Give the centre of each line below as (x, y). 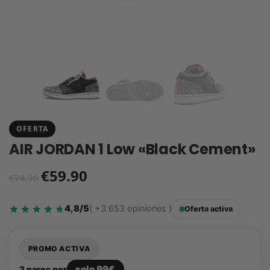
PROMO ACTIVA (60, 248)
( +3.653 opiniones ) (130, 209)
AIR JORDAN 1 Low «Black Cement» (132, 149)
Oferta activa (209, 209)
